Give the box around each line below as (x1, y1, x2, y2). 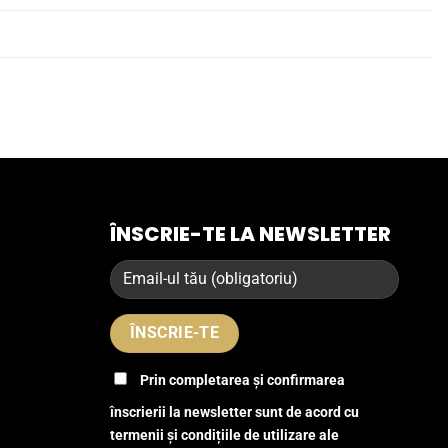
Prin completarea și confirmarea (140, 371, 346, 389)
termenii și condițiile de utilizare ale (110, 426, 340, 444)
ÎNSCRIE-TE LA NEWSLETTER (110, 219, 392, 248)
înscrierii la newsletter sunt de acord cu (110, 403, 360, 421)
